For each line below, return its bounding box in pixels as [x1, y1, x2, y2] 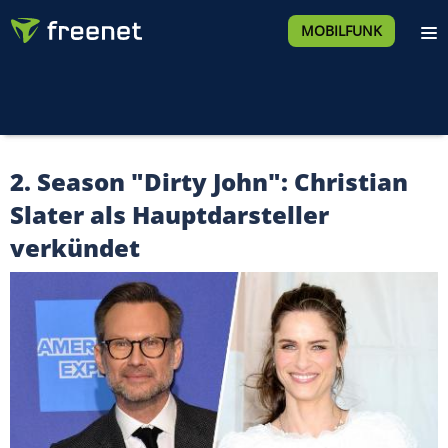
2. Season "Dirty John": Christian [10, 165, 408, 198]
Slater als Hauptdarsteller [10, 198, 329, 231]
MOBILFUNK [300, 21, 382, 40]
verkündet [10, 231, 140, 264]
